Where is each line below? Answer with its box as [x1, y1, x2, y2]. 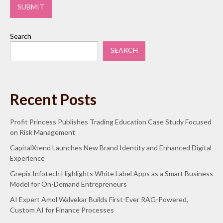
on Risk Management [10, 128, 75, 137]
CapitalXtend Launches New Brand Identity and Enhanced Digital [10, 143, 212, 152]
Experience [10, 154, 45, 163]
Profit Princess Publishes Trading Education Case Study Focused [10, 117, 212, 126]
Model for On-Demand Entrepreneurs [10, 180, 127, 189]
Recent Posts [10, 90, 97, 109]
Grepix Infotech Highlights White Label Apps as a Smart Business [10, 169, 213, 178]
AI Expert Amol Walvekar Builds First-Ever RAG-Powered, [10, 195, 188, 204]
